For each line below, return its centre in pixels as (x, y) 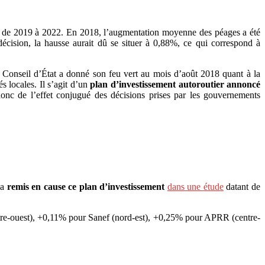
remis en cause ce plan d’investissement (86, 187)
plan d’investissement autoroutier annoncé (175, 85)
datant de (242, 187)
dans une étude (195, 187)
